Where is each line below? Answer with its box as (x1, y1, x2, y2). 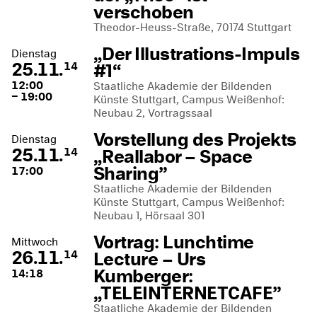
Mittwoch (11, 234, 58, 250)
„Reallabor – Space (93, 144, 253, 169)
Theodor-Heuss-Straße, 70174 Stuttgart (93, 19, 292, 35)
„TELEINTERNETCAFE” (93, 280, 282, 306)
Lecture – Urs (93, 246, 206, 272)
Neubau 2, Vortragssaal (93, 105, 212, 121)
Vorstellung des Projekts (93, 127, 296, 152)
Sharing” (93, 161, 168, 186)
